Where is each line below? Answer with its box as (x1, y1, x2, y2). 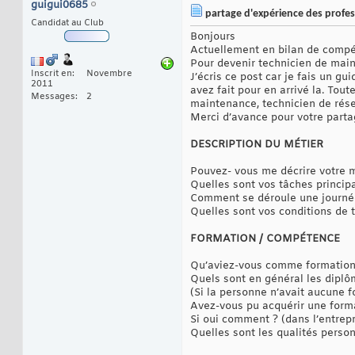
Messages (31, 91, 75, 103)
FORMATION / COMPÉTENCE (190, 232, 340, 246)
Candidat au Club (31, 17, 104, 29)
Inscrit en (31, 68, 72, 80)
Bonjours (190, 30, 235, 44)
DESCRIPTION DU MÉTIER (190, 138, 323, 152)
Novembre (86, 68, 132, 80)
